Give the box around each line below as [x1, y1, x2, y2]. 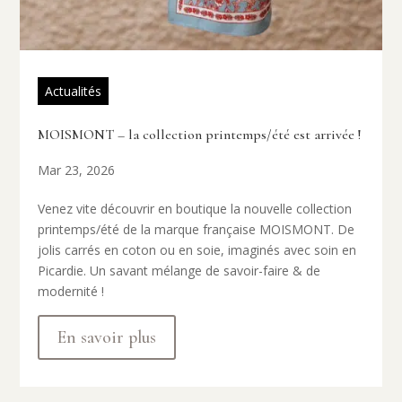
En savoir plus [57, 327, 157, 349]
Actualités [45, 83, 102, 100]
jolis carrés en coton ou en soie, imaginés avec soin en [38, 241, 357, 259]
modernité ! [38, 283, 105, 301]
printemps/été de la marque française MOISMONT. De [38, 221, 355, 239]
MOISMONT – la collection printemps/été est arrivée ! [38, 126, 362, 144]
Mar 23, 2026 [38, 162, 116, 179]
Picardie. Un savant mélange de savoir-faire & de [38, 262, 321, 280]
